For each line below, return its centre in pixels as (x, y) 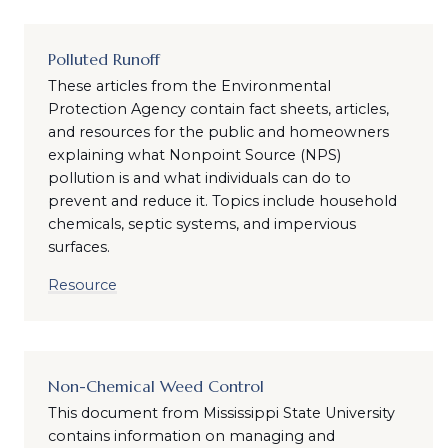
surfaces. (78, 247)
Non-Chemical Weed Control (155, 386)
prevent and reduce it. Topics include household (222, 201)
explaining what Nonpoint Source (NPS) (194, 155)
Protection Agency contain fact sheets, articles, (218, 109)
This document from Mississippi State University (221, 413)
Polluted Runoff (103, 59)
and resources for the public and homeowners (218, 132)
